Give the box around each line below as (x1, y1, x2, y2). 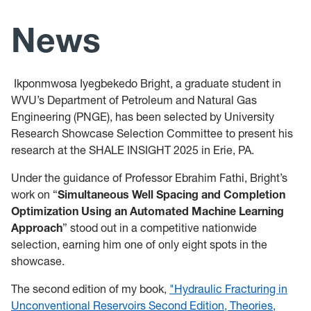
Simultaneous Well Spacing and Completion (58, 187, 285, 201)
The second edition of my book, (11, 282, 169, 296)
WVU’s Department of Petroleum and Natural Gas (11, 93, 257, 107)
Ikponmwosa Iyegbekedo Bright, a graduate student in (11, 76, 281, 90)
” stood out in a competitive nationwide (62, 221, 257, 235)
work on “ (11, 187, 58, 201)
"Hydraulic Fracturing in (169, 282, 287, 296)
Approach (11, 221, 62, 235)
